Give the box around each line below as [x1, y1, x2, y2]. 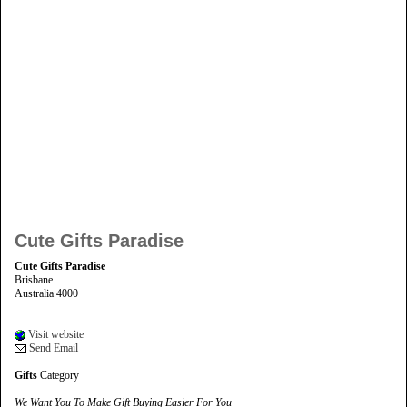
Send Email [26, 341, 78, 354]
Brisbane [15, 273, 53, 286]
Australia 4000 [15, 286, 78, 300]
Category [37, 368, 79, 382]
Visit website [25, 327, 84, 341]
